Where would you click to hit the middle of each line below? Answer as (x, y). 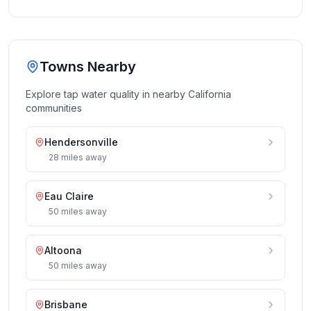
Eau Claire (69, 196)
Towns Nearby (88, 67)
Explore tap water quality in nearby (107, 94)
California (210, 94)
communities (54, 108)
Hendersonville (81, 142)
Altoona (63, 250)
